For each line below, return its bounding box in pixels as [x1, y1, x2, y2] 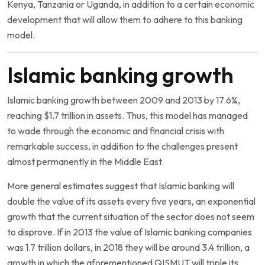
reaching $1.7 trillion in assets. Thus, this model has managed [7, 109, 248, 121]
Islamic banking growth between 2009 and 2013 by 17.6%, [7, 93, 240, 106]
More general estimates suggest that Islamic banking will [7, 179, 234, 192]
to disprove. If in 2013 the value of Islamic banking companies [7, 225, 252, 238]
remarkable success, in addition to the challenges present [7, 140, 238, 152]
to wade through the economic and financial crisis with [7, 124, 224, 137]
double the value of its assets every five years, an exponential [7, 195, 256, 207]
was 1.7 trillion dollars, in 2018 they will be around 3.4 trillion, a [7, 241, 250, 253]
